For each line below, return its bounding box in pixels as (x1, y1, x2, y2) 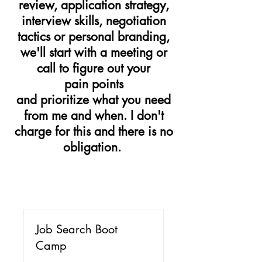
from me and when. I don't (23, 108, 164, 123)
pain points (64, 76, 123, 92)
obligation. (63, 139, 125, 155)
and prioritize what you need (16, 92, 171, 108)
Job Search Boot (36, 222, 118, 237)
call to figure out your (37, 60, 150, 76)
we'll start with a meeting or (20, 44, 167, 60)
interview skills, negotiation (21, 13, 166, 29)
